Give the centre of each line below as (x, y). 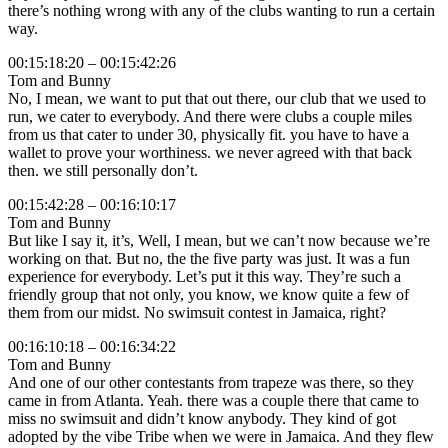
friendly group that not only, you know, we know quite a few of (208, 295)
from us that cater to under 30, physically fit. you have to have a (208, 135)
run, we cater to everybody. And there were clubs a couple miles (210, 117)
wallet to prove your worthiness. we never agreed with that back (210, 153)
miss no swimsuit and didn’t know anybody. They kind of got (202, 419)
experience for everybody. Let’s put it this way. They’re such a (204, 277)
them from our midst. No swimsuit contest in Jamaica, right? (197, 313)
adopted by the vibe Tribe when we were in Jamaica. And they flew (221, 437)
